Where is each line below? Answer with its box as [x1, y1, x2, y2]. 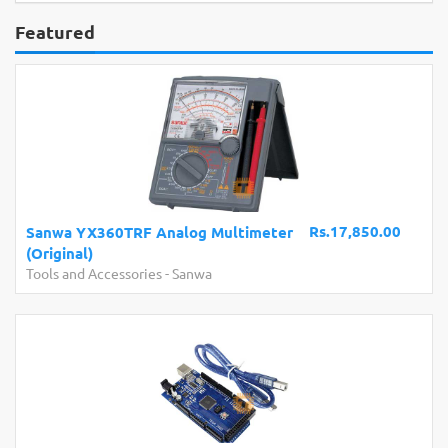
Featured [15, 20, 95, 43]
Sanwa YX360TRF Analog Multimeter [26, 222, 293, 242]
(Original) [26, 243, 93, 263]
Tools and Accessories [26, 264, 162, 282]
